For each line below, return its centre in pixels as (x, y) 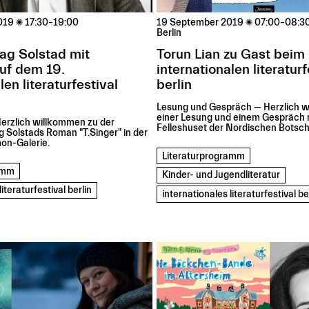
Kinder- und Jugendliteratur (221, 176)
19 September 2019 (200, 23)
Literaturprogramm (204, 156)
